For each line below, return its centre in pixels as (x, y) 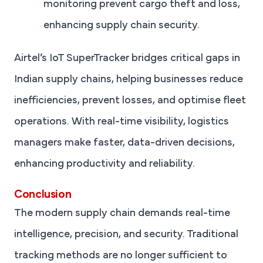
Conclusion (43, 195)
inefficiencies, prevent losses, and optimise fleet (130, 101)
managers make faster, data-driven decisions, (124, 144)
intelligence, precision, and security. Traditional (126, 235)
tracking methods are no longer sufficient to (121, 256)
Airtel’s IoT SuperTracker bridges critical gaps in (127, 59)
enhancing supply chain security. (122, 26)
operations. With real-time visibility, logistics (122, 122)
